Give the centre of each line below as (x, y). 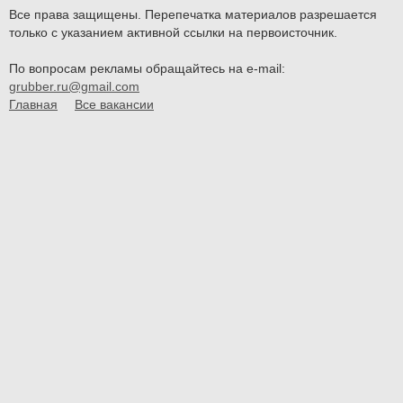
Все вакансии (114, 105)
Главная (33, 105)
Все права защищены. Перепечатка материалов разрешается (193, 15)
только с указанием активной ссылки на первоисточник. (173, 33)
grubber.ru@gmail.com (74, 87)
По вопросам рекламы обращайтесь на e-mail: (149, 69)
